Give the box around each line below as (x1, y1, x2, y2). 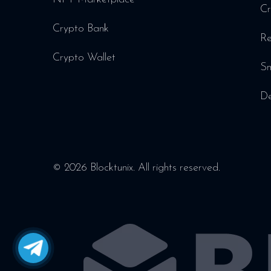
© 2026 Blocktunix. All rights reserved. (53, 162, 220, 174)
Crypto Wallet (53, 52, 116, 64)
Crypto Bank (53, 23, 109, 34)
